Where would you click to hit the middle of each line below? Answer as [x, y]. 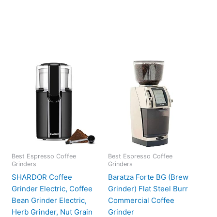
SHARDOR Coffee [42, 177]
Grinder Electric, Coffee [52, 188]
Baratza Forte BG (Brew [148, 177]
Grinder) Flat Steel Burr [148, 188]
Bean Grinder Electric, [49, 200]
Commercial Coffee [141, 200]
